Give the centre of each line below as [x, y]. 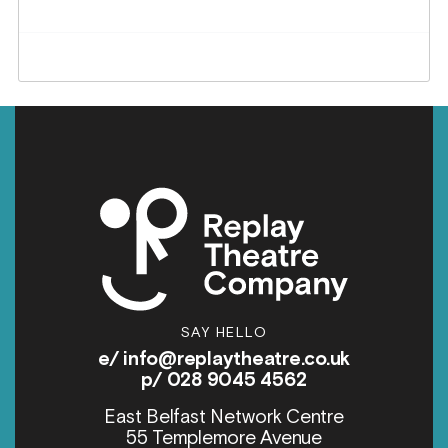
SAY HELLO [224, 332]
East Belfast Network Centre [224, 417]
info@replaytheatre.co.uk [237, 359]
